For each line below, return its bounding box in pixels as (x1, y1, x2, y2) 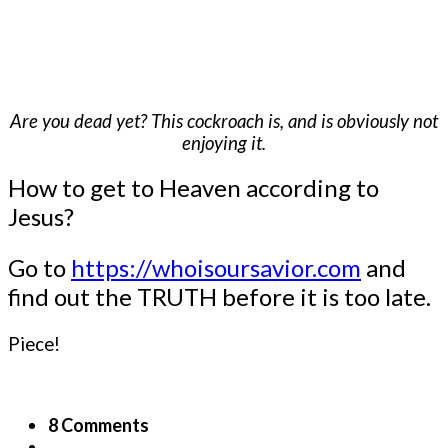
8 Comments (48, 414, 149, 437)
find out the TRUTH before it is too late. (8, 282, 431, 312)
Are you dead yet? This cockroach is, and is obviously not (10, 110, 438, 133)
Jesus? (8, 202, 79, 232)
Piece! (8, 333, 60, 356)
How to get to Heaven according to (8, 173, 379, 203)
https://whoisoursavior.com (71, 253, 361, 283)
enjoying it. (182, 132, 266, 155)
